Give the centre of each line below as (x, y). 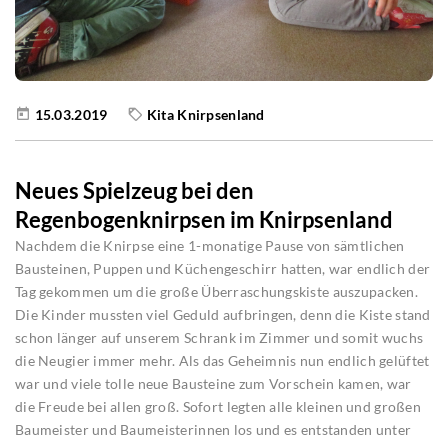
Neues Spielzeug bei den (134, 190)
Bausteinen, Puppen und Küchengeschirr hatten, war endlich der (223, 268)
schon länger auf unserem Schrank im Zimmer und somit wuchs (219, 337)
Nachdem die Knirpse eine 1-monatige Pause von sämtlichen (210, 245)
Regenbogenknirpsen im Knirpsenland (204, 219)
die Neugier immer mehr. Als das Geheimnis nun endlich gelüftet (222, 360)
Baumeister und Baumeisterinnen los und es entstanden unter (213, 429)
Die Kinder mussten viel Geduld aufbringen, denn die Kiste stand (223, 314)
